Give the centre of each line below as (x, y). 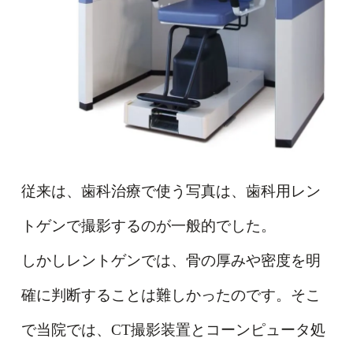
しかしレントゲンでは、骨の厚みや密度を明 (171, 260)
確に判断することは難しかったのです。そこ (171, 295)
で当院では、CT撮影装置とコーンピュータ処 (173, 329)
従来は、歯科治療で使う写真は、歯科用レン (171, 191)
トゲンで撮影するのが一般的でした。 (148, 225)
